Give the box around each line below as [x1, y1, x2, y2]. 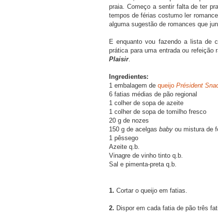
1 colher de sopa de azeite [109, 99, 183, 107]
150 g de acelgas [109, 125, 159, 133]
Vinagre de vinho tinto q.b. [109, 151, 183, 159]
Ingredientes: [109, 73, 148, 80]
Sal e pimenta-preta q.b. [109, 160, 177, 168]
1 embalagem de [109, 81, 158, 89]
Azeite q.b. [109, 143, 140, 150]
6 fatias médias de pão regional [109, 90, 197, 98]
